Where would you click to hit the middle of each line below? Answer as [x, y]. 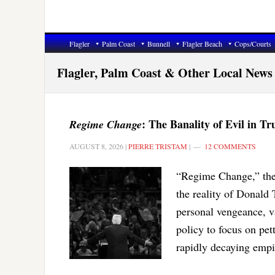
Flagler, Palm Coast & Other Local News [165, 72]
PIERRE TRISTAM [158, 146]
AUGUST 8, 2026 [96, 146]
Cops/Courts [253, 43]
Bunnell [159, 43]
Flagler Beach [202, 43]
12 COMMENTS [230, 146]
